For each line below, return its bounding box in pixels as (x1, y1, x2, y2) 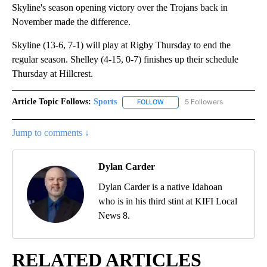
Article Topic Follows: (12, 97, 91, 107)
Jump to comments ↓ (12, 127, 89, 138)
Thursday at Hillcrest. (12, 69, 93, 79)
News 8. (98, 210, 130, 221)
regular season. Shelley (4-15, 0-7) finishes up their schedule (12, 54, 238, 65)
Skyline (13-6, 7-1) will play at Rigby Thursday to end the (12, 40, 231, 51)
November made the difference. (12, 17, 131, 27)
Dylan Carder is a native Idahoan (98, 181, 222, 192)
